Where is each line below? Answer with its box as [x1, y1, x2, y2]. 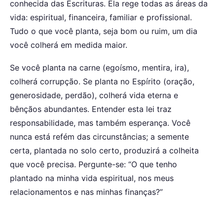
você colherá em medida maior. [10, 40, 127, 50]
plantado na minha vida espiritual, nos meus [10, 173, 174, 183]
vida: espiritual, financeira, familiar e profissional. [10, 12, 192, 23]
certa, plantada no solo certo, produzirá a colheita [10, 145, 199, 155]
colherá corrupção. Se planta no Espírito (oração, [10, 76, 194, 86]
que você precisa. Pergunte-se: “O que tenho [10, 159, 177, 169]
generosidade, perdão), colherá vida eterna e [10, 90, 178, 100]
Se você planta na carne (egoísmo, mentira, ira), [10, 62, 189, 73]
